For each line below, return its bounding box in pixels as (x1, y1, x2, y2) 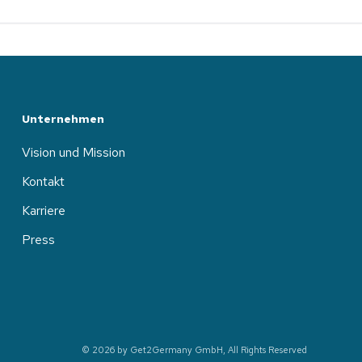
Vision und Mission (21, 144, 125, 161)
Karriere (21, 202, 65, 219)
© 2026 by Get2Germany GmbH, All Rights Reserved (82, 344, 307, 356)
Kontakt (21, 173, 65, 190)
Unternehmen (21, 112, 104, 126)
